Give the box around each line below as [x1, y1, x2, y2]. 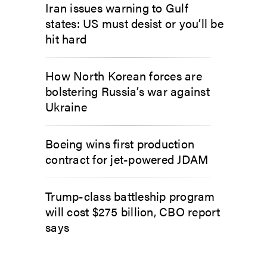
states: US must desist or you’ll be [45, 14, 223, 32]
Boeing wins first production [45, 135, 194, 152]
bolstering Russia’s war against [45, 82, 210, 100]
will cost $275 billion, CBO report [45, 203, 221, 220]
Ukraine [45, 98, 87, 115]
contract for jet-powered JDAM [45, 150, 209, 167]
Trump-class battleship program [45, 187, 215, 204]
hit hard [45, 30, 86, 47]
